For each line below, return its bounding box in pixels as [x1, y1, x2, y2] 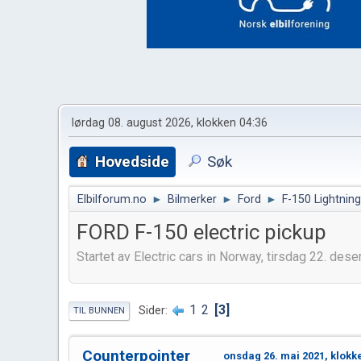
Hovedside [95, 152, 169, 171]
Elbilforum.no [77, 193, 147, 206]
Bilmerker [168, 193, 217, 206]
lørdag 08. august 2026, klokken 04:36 [72, 116, 268, 130]
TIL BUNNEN [73, 305, 125, 316]
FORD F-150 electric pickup [77, 220, 326, 244]
